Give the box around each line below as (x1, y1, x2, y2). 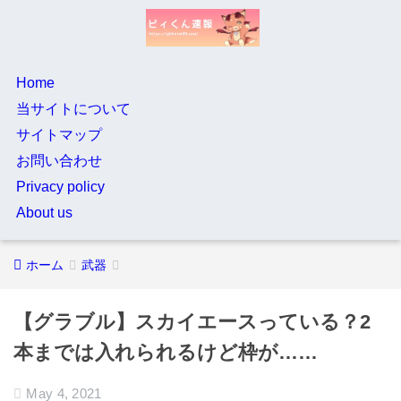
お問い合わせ (15, 153, 102, 168)
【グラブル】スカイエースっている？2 (13, 311, 371, 333)
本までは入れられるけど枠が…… (13, 341, 318, 363)
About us (15, 205, 73, 220)
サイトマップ (15, 127, 102, 142)
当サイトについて (15, 101, 131, 116)
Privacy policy (15, 179, 105, 194)
